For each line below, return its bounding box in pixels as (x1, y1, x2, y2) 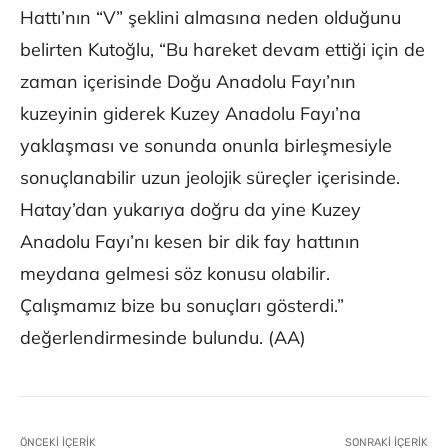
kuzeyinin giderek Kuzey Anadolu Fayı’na (20, 102, 361, 126)
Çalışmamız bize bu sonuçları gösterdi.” (20, 294, 344, 318)
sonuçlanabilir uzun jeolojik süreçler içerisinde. (20, 166, 400, 190)
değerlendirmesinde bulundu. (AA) (20, 326, 306, 350)
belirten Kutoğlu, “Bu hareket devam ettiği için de (20, 38, 425, 62)
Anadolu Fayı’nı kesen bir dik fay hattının (20, 230, 360, 254)
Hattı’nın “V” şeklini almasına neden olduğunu (20, 6, 401, 30)
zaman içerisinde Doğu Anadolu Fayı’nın (20, 70, 356, 94)
